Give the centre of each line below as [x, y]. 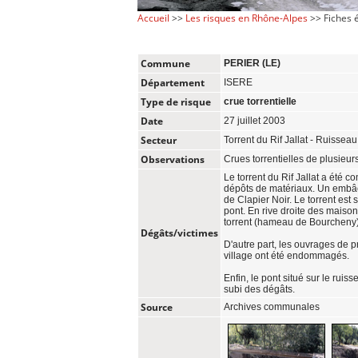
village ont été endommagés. [286, 255]
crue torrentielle [260, 101]
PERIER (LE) [252, 63]
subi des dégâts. [259, 289]
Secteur [159, 140]
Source [157, 307]
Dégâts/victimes [179, 233]
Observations [173, 159]
